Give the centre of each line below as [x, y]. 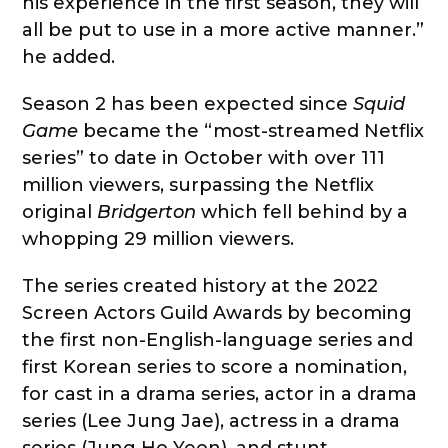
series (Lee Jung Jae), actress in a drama [211, 421]
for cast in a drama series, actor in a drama [220, 394]
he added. [69, 57]
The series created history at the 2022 [200, 286]
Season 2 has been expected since [188, 104]
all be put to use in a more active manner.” [223, 30]
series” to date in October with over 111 [204, 158]
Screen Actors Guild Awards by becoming [217, 313]
